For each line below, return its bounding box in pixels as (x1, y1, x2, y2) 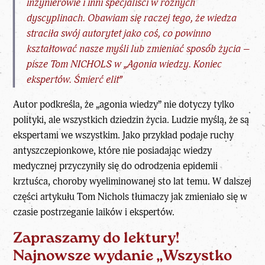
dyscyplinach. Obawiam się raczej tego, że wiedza (27, 11, 237, 24)
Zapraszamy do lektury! (13, 231, 180, 247)
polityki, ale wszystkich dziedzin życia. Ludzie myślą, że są (13, 114, 250, 127)
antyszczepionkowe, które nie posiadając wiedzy (13, 144, 212, 157)
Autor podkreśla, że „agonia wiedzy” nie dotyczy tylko (13, 98, 235, 111)
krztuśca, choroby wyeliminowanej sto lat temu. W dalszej (13, 175, 252, 188)
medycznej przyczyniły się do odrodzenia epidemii (13, 160, 218, 173)
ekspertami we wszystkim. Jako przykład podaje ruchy (13, 129, 234, 142)
